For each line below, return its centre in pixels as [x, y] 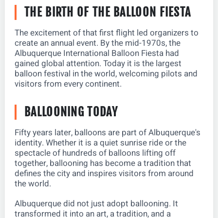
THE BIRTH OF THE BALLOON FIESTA [108, 12]
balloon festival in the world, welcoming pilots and [106, 74]
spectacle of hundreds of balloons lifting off [95, 153]
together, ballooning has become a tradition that [103, 163]
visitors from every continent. [68, 84]
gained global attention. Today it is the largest [98, 64]
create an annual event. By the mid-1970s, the [98, 43]
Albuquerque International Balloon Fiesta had [97, 53]
